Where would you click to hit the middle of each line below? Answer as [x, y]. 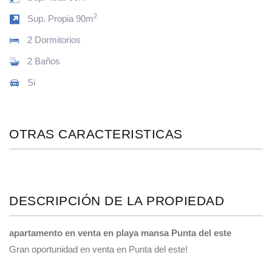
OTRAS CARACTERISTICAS [96, 134]
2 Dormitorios [54, 39]
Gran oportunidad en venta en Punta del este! [98, 249]
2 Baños [44, 61]
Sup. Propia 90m [60, 18]
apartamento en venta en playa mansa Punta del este [120, 233]
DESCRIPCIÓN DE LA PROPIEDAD [117, 200]
